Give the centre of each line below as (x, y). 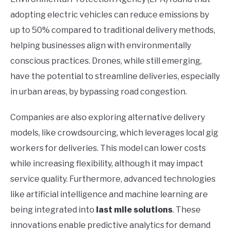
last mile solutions (134, 209)
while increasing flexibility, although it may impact (107, 163)
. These (187, 209)
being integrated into (53, 209)
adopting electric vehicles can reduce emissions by (110, 14)
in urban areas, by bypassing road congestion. (99, 91)
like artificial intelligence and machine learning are (109, 194)
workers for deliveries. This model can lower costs (108, 148)
